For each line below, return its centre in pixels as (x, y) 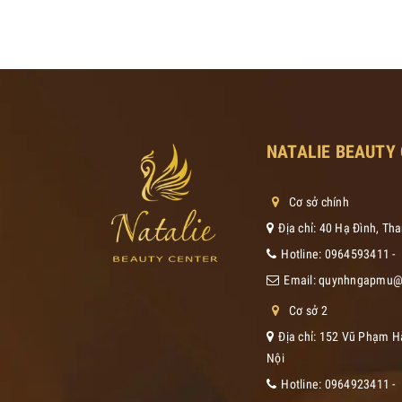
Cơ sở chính (319, 201)
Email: (301, 280)
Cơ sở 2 (308, 310)
